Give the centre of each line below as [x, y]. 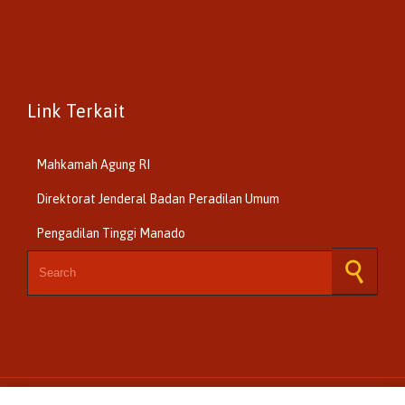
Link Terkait [76, 110]
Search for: [57, 257]
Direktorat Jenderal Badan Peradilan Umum [158, 198]
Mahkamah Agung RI [93, 164]
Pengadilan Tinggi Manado [111, 233]
